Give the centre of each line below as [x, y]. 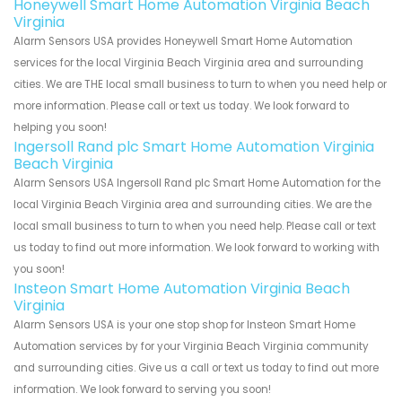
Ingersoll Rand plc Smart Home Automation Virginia [194, 147]
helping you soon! [60, 128]
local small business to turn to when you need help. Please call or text [195, 227]
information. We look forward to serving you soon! [142, 390]
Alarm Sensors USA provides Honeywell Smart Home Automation [183, 42]
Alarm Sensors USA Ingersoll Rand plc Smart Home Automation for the [197, 184]
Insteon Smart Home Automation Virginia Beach [182, 289]
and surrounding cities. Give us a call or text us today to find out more [196, 368]
